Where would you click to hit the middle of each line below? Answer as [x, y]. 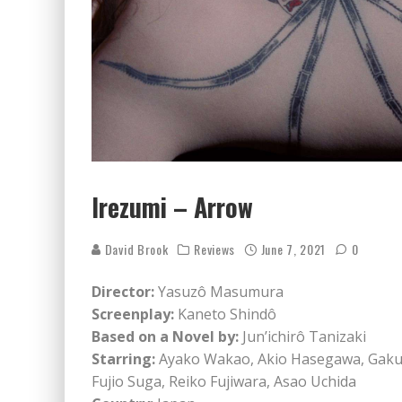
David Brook [135, 249]
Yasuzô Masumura [219, 292]
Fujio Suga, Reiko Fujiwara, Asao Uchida [224, 382]
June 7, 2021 [293, 249]
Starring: [123, 359]
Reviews [215, 249]
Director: [123, 292]
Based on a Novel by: [165, 337]
